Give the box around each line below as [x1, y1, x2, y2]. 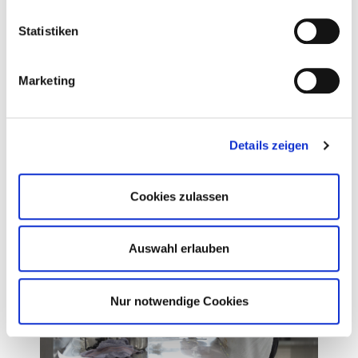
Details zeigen [229, 138, 309, 153]
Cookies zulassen [129, 189, 229, 203]
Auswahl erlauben [129, 241, 229, 256]
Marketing [18, 73, 75, 87]
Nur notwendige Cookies [109, 293, 249, 308]
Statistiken [18, 23, 79, 38]
